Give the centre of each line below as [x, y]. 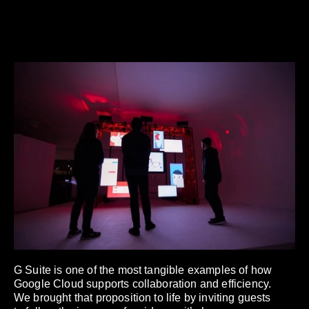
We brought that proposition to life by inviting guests [142, 297]
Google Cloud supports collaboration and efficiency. [143, 283]
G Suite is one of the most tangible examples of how [143, 270]
